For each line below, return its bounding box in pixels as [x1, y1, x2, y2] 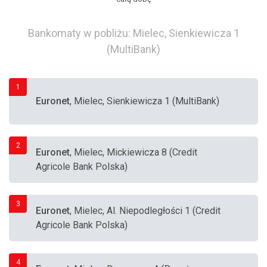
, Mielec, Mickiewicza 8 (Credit [70, 147, 197, 158]
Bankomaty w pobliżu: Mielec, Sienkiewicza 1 [27, 27, 240, 39]
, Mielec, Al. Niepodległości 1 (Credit [70, 205, 221, 216]
